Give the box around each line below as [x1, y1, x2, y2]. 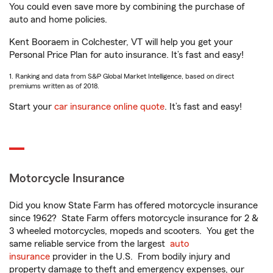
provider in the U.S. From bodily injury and [50, 252, 230, 261]
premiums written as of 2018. [9, 82, 99, 90]
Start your [9, 102, 54, 112]
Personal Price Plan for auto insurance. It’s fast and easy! [9, 50, 244, 60]
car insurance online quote [54, 102, 165, 112]
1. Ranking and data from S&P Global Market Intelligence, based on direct [9, 73, 234, 80]
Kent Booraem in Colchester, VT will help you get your [9, 37, 233, 47]
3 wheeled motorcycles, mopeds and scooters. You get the [9, 226, 254, 236]
